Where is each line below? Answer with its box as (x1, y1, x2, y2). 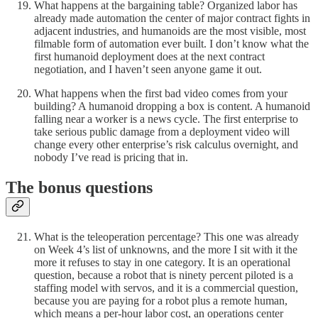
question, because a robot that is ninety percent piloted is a (34, 268, 293, 281)
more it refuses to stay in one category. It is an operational (34, 256, 290, 268)
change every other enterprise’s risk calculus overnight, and (34, 138, 298, 150)
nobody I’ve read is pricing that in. (34, 150, 188, 163)
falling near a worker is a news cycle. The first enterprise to (34, 112, 298, 125)
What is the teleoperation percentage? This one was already (34, 230, 299, 243)
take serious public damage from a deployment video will (34, 125, 290, 138)
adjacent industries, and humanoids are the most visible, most (34, 24, 306, 37)
